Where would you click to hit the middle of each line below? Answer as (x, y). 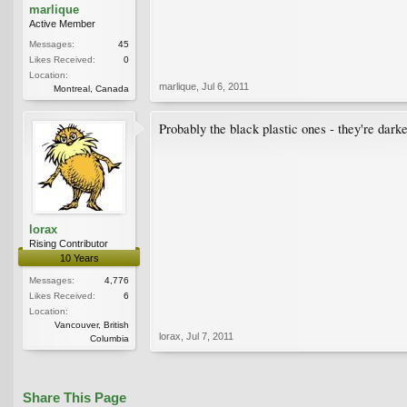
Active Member (62, 23)
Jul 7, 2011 (210, 336)
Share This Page (74, 397)
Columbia (109, 338)
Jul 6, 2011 (225, 86)
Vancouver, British (92, 324)
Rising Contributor (69, 243)
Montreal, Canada (91, 88)
